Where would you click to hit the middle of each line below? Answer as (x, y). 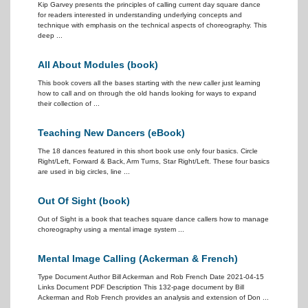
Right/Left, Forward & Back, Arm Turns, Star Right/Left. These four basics (154, 161)
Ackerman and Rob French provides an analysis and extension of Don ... (153, 297)
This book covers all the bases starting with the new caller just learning (149, 83)
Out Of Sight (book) (84, 201)
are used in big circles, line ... (84, 172)
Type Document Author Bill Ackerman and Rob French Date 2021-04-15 (151, 277)
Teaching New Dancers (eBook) (111, 133)
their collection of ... (69, 103)
